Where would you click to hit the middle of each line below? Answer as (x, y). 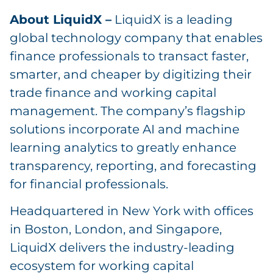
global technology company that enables (136, 37)
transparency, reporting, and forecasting (133, 165)
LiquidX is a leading (172, 19)
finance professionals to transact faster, (129, 56)
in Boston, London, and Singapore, (116, 229)
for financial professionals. (89, 184)
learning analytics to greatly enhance (123, 147)
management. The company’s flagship (128, 111)
